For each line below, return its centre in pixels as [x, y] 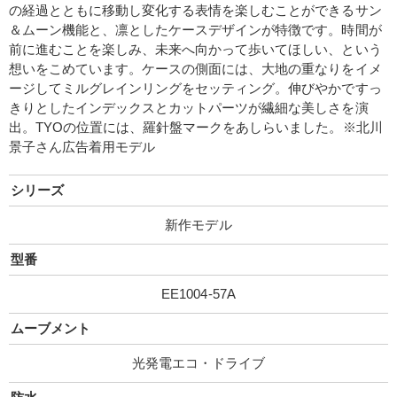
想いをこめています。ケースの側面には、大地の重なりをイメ [195, 69]
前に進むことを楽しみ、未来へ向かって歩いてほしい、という [195, 49]
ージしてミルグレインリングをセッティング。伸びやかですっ [195, 88]
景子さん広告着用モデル [82, 147]
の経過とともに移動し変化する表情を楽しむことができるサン [195, 10]
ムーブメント [51, 328]
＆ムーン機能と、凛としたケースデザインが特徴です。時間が [195, 30]
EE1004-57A [198, 294]
